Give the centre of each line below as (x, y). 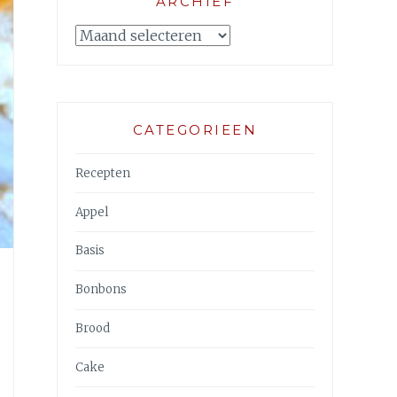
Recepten (103, 173)
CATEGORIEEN (195, 130)
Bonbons (101, 290)
